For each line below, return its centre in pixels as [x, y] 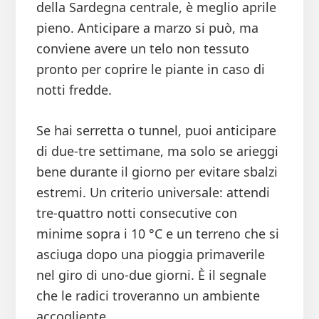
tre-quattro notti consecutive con [136, 213]
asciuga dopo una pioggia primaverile [150, 255]
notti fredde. [74, 90]
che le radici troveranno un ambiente [148, 296]
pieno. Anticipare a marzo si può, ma [147, 28]
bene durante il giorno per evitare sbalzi [157, 172]
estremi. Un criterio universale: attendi [153, 193]
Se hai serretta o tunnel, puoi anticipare [156, 131]
